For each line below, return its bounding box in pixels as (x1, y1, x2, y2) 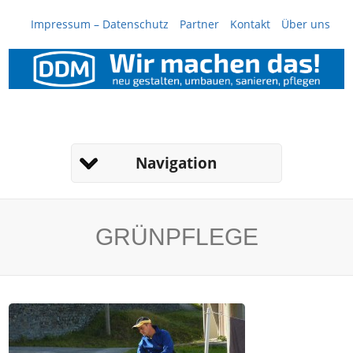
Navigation (136, 152, 217, 173)
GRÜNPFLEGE (95, 224, 258, 250)
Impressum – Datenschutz (31, 17, 169, 32)
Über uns (281, 17, 330, 32)
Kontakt (230, 17, 270, 32)
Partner (180, 17, 219, 32)
